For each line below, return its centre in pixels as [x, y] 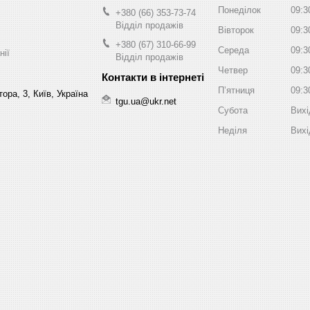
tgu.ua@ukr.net [146, 101]
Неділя [232, 130]
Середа [234, 50]
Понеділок [239, 10]
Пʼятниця [236, 90]
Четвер [233, 70]
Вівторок [236, 30]
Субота [233, 110]
